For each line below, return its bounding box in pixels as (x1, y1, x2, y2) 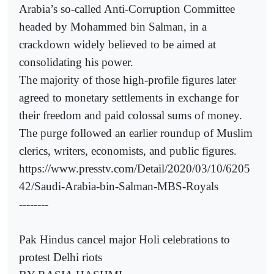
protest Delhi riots (19, 251, 102, 264)
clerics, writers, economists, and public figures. (19, 144, 237, 158)
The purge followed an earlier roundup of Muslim (19, 127, 253, 140)
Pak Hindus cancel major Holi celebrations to (19, 233, 230, 246)
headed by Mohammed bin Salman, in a (19, 20, 207, 34)
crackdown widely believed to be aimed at (19, 38, 216, 51)
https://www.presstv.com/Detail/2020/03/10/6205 (19, 162, 250, 176)
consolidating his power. (19, 56, 133, 69)
